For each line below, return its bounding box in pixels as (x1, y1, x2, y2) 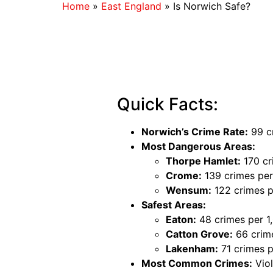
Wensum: (166, 183, 211, 196)
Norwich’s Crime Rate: (141, 125, 248, 138)
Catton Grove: (166, 227, 233, 240)
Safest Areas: (141, 198, 206, 211)
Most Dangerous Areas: (141, 140, 255, 152)
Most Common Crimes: (141, 257, 252, 269)
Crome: (166, 169, 202, 182)
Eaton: (166, 213, 196, 225)
